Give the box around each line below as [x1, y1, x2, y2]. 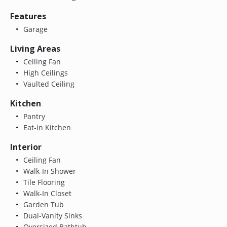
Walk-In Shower [21, 166, 76, 176]
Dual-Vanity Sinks [21, 210, 82, 220]
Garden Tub [21, 199, 64, 209]
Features [10, 10, 46, 22]
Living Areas [10, 43, 60, 54]
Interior [10, 141, 42, 153]
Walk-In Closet [21, 188, 71, 198]
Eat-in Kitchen [21, 122, 71, 132]
